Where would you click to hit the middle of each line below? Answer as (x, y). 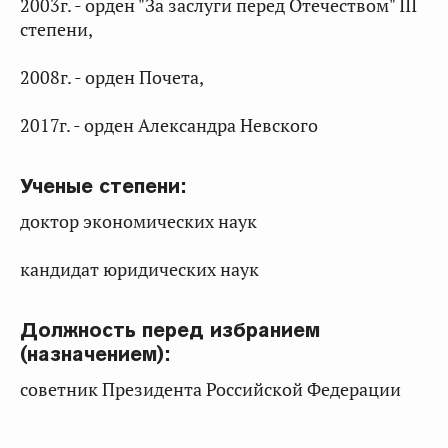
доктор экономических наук (138, 221)
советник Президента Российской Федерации (210, 389)
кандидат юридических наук (139, 269)
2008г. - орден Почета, (112, 77)
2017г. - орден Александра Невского (169, 125)
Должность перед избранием (170, 330)
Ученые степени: (103, 186)
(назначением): (95, 354)
